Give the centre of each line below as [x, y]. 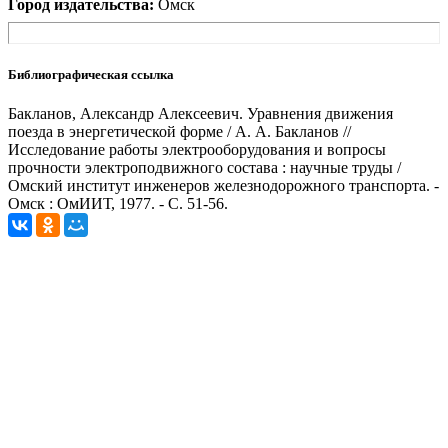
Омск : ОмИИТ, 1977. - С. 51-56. [118, 203]
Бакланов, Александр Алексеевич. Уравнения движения [200, 113]
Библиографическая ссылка [91, 74]
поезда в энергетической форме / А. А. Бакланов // [179, 131]
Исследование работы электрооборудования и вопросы [197, 149]
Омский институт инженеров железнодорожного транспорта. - [223, 185]
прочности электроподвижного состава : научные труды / [204, 167]
